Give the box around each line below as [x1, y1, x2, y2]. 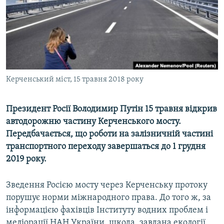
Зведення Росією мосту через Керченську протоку [6, 180, 207, 190]
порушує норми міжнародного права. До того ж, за [6, 193, 211, 203]
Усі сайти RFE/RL [17, 104, 82, 114]
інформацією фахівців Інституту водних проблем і [6, 205, 208, 215]
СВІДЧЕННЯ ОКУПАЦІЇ [18, 23, 80, 31]
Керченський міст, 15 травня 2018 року [6, 75, 143, 84]
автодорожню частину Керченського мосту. [6, 117, 181, 127]
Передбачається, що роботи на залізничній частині [6, 129, 213, 139]
